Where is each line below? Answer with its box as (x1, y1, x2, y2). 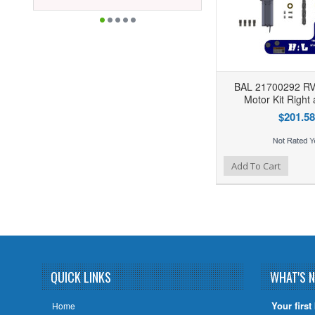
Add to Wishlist (127, 158, 184, 170)
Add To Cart (231, 160, 281, 172)
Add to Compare (153, 158, 215, 170)
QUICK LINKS (50, 268, 111, 286)
